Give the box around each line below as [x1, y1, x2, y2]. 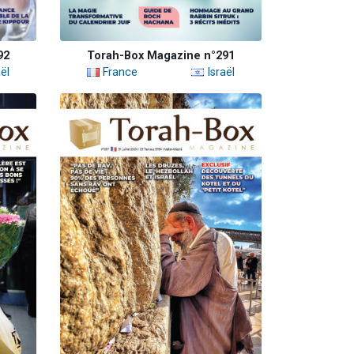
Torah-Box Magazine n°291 [87, 48, 235, 62]
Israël [204, 65, 235, 79]
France [100, 65, 137, 79]
